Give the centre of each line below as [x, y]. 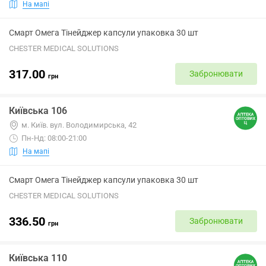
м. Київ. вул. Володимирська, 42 [79, 125]
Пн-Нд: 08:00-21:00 [54, 138]
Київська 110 [38, 258]
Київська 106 [38, 111]
